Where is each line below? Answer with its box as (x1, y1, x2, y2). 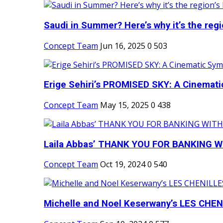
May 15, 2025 (100, 99, 149, 111)
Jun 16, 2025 (100, 40, 145, 51)
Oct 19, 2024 (100, 159, 145, 170)
